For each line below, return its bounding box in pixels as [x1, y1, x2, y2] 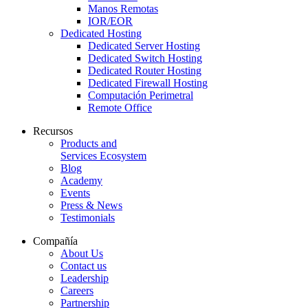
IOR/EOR [88, 15, 133, 27]
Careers [60, 285, 93, 297]
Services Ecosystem [60, 150, 146, 162]
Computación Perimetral [88, 89, 193, 102]
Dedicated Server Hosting [88, 40, 200, 52]
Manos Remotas [88, 3, 158, 15]
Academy [60, 175, 102, 187]
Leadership [60, 272, 109, 285]
